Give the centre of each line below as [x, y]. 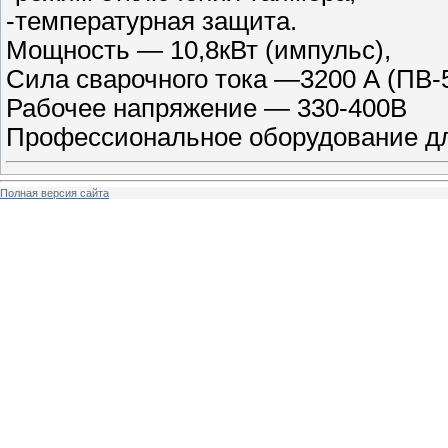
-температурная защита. [151, 20]
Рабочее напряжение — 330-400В [206, 107]
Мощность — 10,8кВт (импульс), [198, 49]
